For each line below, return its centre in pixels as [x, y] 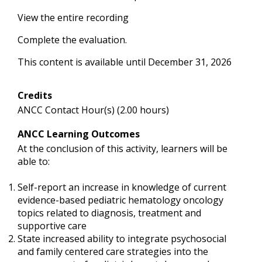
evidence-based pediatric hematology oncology [120, 200]
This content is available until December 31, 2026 [125, 62]
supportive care [52, 226]
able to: [34, 161]
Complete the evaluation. [72, 40]
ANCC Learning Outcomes [79, 134]
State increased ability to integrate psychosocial [122, 239]
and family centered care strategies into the [113, 251]
